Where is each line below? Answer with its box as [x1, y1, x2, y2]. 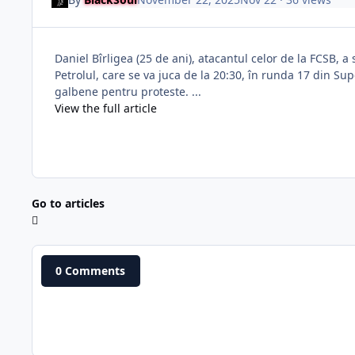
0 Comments [55, 263, 126, 279]
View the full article [55, 101, 157, 116]
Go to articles [32, 196, 105, 212]
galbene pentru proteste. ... [55, 84, 201, 100]
